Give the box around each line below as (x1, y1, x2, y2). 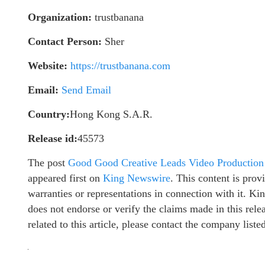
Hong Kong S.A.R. (70, 108, 153, 120)
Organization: (28, 11, 92, 23)
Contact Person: (28, 35, 102, 47)
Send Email (62, 83, 111, 96)
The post (28, 156, 68, 169)
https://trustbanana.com (70, 59, 170, 72)
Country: (28, 108, 70, 120)
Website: (28, 59, 67, 72)
